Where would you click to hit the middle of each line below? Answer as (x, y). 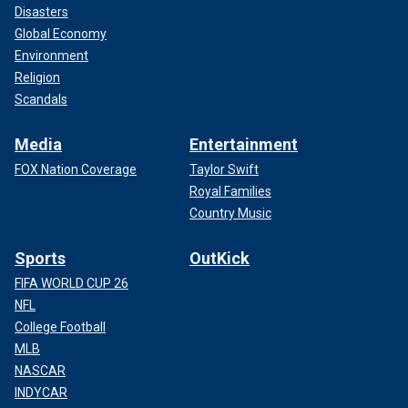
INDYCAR (41, 392)
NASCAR (40, 370)
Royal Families (230, 191)
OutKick (219, 258)
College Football (60, 326)
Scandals (41, 99)
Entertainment (244, 144)
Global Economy (61, 33)
